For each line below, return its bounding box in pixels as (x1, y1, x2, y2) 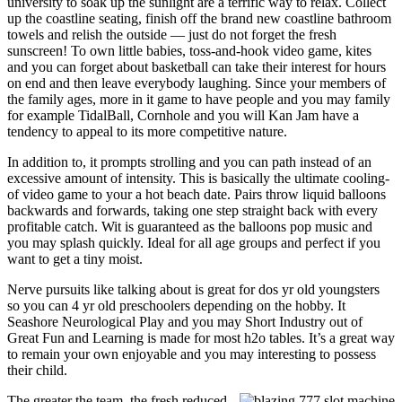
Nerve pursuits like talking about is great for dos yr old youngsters (7, 281, 380, 297)
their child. (7, 362, 67, 378)
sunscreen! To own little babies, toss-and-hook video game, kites (7, 42, 371, 58)
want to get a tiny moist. (7, 250, 143, 267)
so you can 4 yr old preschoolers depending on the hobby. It (7, 297, 345, 313)
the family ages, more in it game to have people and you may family (7, 91, 390, 107)
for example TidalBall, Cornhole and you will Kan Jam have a (7, 107, 359, 123)
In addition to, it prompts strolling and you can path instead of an (7, 153, 371, 170)
